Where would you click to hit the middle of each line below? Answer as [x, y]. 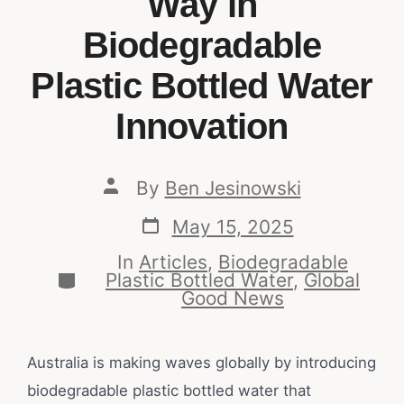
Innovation [202, 127]
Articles [173, 262]
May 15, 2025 [233, 226]
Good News [233, 298]
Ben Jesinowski [233, 188]
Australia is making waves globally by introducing [201, 363]
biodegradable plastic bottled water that [169, 391]
